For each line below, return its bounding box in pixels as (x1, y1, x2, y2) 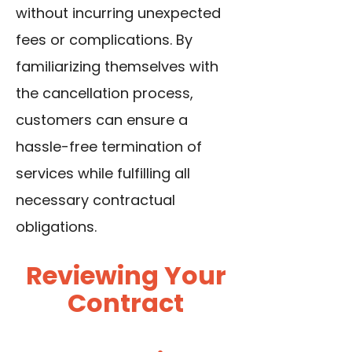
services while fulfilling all (16, 163, 190, 184)
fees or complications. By (16, 30, 192, 50)
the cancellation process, (16, 83, 193, 104)
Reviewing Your (25, 258, 226, 294)
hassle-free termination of (16, 137, 202, 157)
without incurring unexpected (16, 3, 221, 24)
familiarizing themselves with (16, 57, 218, 77)
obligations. (16, 217, 97, 237)
